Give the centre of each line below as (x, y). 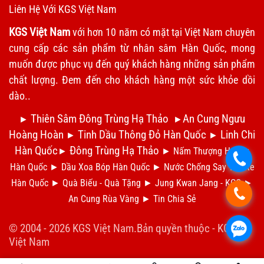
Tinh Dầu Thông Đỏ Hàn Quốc (142, 135)
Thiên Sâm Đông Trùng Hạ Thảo (100, 119)
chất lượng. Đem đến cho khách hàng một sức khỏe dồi (132, 80)
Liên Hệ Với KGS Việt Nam (63, 9)
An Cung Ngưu (214, 119)
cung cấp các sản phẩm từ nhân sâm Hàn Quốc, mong (132, 48)
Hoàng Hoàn (36, 135)
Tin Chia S (172, 199)
